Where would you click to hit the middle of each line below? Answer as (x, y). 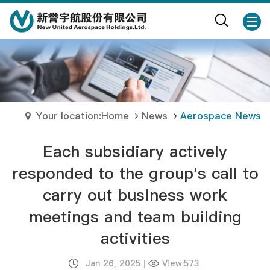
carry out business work (135, 195)
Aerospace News (221, 116)
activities (135, 238)
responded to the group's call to (135, 173)
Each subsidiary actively (135, 152)
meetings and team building (135, 217)
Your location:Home (82, 116)
